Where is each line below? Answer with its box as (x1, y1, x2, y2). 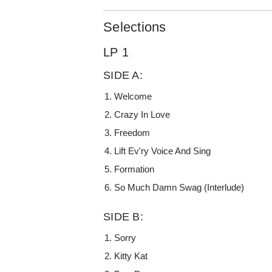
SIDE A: (103, 69, 143, 81)
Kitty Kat (114, 250, 148, 261)
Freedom (114, 127, 151, 138)
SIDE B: (103, 210, 143, 223)
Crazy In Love (114, 109, 171, 120)
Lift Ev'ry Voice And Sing (114, 145, 211, 156)
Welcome (114, 90, 152, 101)
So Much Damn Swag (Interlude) (114, 182, 245, 192)
